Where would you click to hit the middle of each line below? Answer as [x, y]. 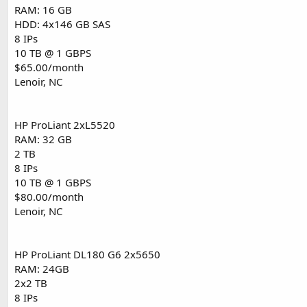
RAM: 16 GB [43, 10]
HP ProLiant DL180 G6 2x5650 [87, 255]
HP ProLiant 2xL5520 [65, 125]
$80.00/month [49, 197]
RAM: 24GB [42, 269]
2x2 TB [31, 283]
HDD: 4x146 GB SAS [62, 24]
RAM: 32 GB [43, 139]
